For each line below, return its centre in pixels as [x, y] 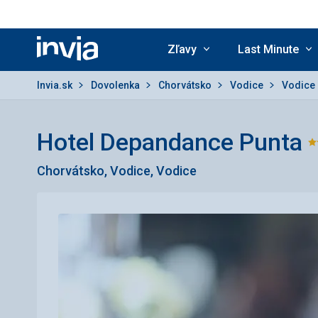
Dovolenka [116, 85]
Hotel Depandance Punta [170, 142]
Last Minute [268, 49]
